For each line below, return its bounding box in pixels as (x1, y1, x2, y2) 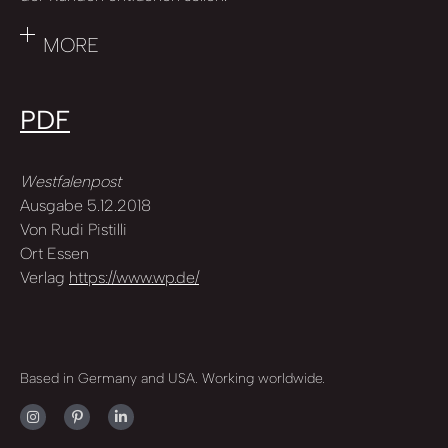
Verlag (20, 267, 69, 287)
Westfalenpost (20, 171, 121, 191)
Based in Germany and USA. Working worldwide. (20, 369, 325, 387)
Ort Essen (20, 243, 89, 263)
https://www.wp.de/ (69, 267, 199, 287)
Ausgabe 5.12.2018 (20, 195, 151, 215)
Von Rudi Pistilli (20, 219, 127, 239)
